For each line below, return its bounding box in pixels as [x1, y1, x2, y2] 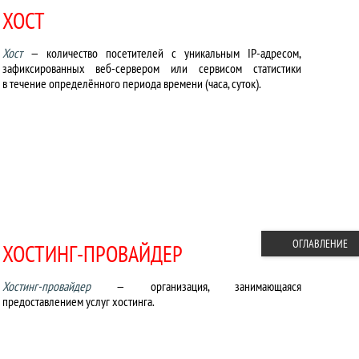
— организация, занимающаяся [90, 278, 301, 294]
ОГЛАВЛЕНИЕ [292, 236, 348, 251]
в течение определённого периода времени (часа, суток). [2, 75, 261, 91]
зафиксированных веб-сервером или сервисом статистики [2, 60, 301, 76]
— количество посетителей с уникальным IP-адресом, [22, 45, 301, 61]
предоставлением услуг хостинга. [2, 293, 155, 309]
